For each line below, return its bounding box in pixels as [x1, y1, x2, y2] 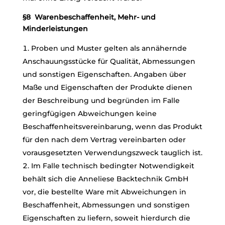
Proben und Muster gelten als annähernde [31, 44, 187, 53]
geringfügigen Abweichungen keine [22, 109, 157, 118]
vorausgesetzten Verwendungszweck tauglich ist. [22, 148, 202, 157]
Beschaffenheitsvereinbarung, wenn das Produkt [22, 122, 202, 131]
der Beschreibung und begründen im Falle [22, 96, 180, 105]
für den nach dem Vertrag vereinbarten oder [22, 135, 186, 144]
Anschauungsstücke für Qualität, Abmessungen [22, 57, 195, 66]
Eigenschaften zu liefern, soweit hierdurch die [22, 213, 190, 222]
